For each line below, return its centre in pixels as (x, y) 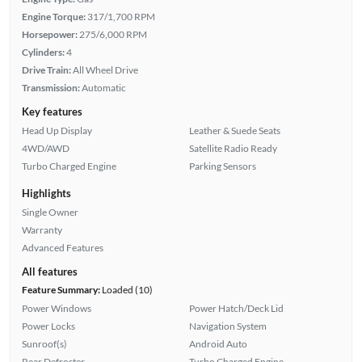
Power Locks (48, 326)
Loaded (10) (126, 290)
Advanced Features (62, 248)
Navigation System (228, 326)
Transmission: (51, 88)
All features (49, 272)
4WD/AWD (45, 149)
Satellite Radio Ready (233, 149)
